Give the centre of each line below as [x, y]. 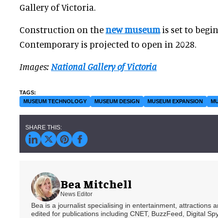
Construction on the [63, 30]
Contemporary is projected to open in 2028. [108, 44]
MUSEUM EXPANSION [175, 101]
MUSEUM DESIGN [117, 101]
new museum [133, 30]
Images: [35, 67]
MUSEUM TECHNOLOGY [55, 101]
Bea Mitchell [96, 183]
